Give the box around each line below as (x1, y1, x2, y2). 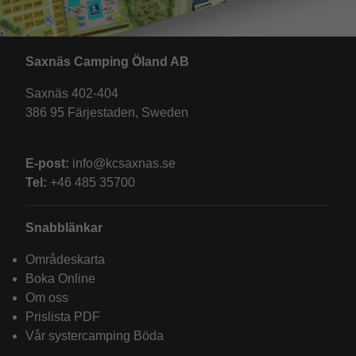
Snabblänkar (25, 221, 103, 235)
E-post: (25, 157, 69, 171)
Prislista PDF (25, 310, 100, 324)
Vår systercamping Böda (25, 329, 164, 343)
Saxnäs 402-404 (25, 87, 118, 101)
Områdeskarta (25, 253, 105, 267)
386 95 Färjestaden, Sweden (25, 106, 188, 120)
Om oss (25, 291, 68, 305)
